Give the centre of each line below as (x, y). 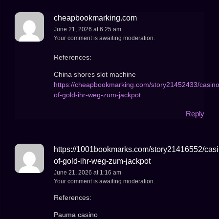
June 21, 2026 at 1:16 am (88, 172)
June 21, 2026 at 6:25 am (88, 30)
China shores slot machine (95, 75)
